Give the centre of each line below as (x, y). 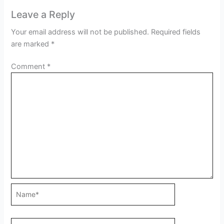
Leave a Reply (43, 14)
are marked (31, 44)
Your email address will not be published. (80, 32)
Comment (29, 67)
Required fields (176, 32)
